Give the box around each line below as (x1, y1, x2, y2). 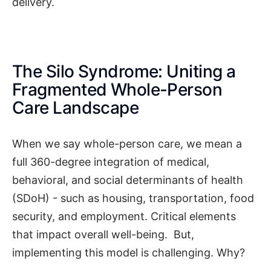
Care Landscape (12, 97, 139, 118)
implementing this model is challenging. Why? (12, 246, 245, 260)
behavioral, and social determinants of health (12, 174, 243, 187)
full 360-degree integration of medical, (12, 155, 209, 169)
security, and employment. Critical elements (12, 210, 236, 223)
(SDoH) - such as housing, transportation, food (12, 192, 254, 205)
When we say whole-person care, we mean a (12, 137, 242, 151)
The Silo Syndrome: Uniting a (12, 60, 236, 82)
